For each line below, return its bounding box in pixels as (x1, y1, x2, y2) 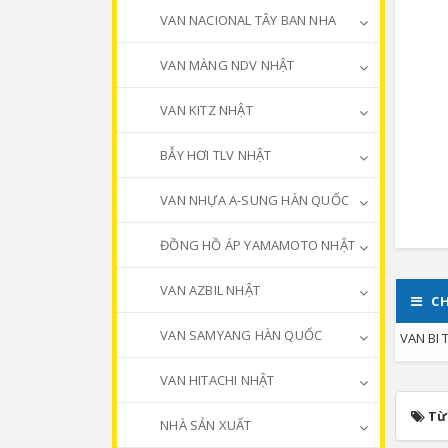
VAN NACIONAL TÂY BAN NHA (157, 11, 336, 29)
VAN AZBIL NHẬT (157, 281, 260, 299)
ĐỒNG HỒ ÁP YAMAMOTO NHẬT (157, 236, 355, 254)
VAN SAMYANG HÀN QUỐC (157, 326, 323, 344)
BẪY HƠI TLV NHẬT (157, 146, 272, 164)
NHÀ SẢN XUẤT (157, 416, 252, 434)
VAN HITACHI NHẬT (157, 371, 275, 389)
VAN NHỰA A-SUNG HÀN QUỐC (157, 191, 349, 209)
